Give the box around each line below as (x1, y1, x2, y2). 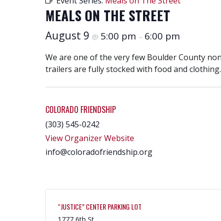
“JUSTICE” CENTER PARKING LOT (58, 201, 142, 212)
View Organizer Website (45, 133, 134, 144)
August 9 (45, 29, 92, 42)
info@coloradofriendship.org (45, 147, 152, 157)
